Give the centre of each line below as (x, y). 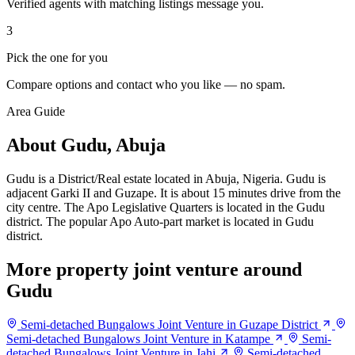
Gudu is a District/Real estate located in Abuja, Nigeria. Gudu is (166, 179)
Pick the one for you (57, 58)
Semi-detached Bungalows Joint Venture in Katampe (138, 339)
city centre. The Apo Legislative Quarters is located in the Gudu (166, 208)
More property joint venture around (154, 270)
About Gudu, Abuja (86, 145)
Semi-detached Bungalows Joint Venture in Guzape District (169, 325)
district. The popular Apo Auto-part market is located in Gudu (160, 222)
